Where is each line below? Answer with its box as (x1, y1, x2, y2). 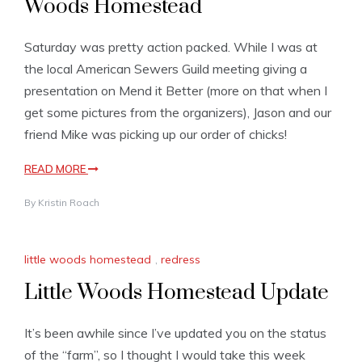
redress (161, 252, 200, 267)
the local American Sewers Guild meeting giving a (24, 60, 307, 77)
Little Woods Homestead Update (24, 280, 329, 307)
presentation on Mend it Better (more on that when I (24, 82, 327, 99)
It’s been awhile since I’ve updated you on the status (24, 325, 326, 342)
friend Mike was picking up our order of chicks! (24, 125, 287, 142)
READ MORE (24, 162, 88, 175)
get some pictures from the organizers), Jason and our (24, 103, 331, 120)
